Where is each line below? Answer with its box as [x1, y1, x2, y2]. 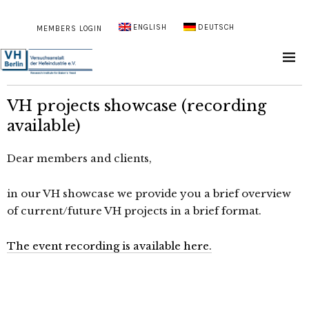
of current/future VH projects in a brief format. [7, 204, 261, 218]
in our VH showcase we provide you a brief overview [7, 187, 291, 201]
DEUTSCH [198, 22, 235, 32]
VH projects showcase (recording [7, 97, 266, 116]
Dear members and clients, [7, 152, 152, 166]
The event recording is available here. [7, 239, 212, 253]
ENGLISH [133, 22, 167, 32]
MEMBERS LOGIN [36, 24, 102, 33]
